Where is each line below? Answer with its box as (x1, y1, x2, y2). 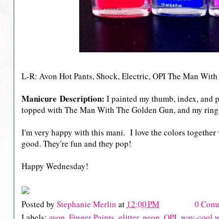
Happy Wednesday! (22, 160, 91, 172)
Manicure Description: (22, 92, 107, 105)
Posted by (22, 198, 57, 210)
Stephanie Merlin (57, 198, 118, 210)
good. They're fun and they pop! (22, 138, 131, 150)
